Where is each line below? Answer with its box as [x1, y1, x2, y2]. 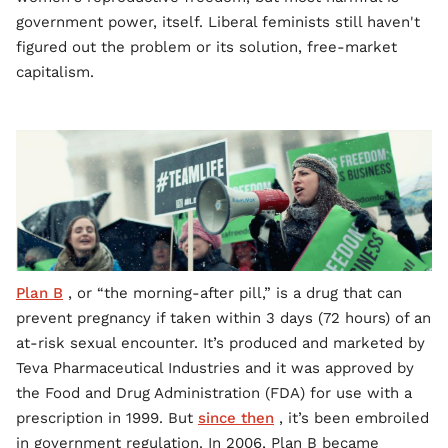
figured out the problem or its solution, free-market [16, 38, 397, 56]
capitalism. [16, 63, 94, 81]
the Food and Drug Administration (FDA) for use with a [16, 384, 412, 403]
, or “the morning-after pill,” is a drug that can [63, 284, 402, 303]
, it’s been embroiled [274, 409, 429, 428]
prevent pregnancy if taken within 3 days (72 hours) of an [16, 309, 431, 328]
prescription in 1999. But [16, 409, 198, 428]
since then [198, 409, 274, 428]
